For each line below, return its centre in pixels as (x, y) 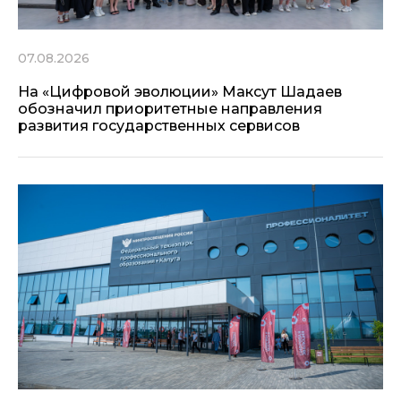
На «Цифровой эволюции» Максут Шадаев (180, 91)
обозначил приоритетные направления (170, 108)
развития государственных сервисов (159, 125)
